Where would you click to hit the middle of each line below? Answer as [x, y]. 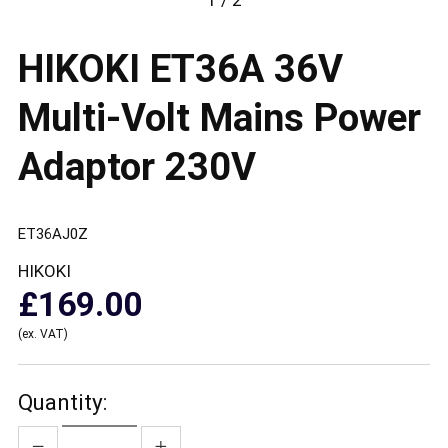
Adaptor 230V [136, 166]
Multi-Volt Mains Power [219, 117]
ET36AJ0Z [52, 233]
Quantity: [62, 401]
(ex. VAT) [42, 333]
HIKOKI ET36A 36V [180, 68]
